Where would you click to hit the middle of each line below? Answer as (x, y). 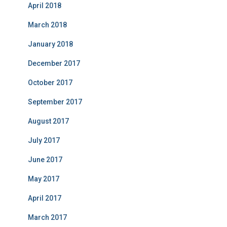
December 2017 (54, 63)
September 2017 (55, 102)
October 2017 (50, 83)
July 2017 (44, 140)
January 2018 (50, 44)
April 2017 (45, 198)
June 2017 (45, 160)
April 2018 (45, 6)
